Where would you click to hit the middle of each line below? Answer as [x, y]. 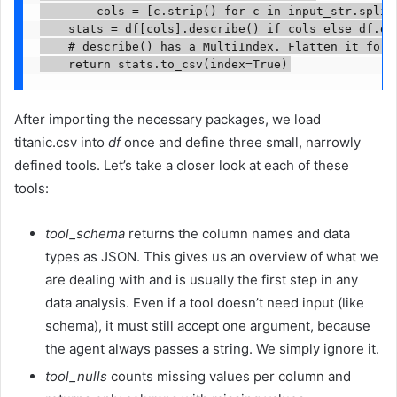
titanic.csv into [61, 142]
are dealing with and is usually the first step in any [202, 279]
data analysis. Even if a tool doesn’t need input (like [205, 302]
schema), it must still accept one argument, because [208, 325]
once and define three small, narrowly [241, 142]
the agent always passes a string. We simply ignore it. [212, 348]
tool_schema [85, 233]
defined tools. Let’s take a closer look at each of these [182, 165]
